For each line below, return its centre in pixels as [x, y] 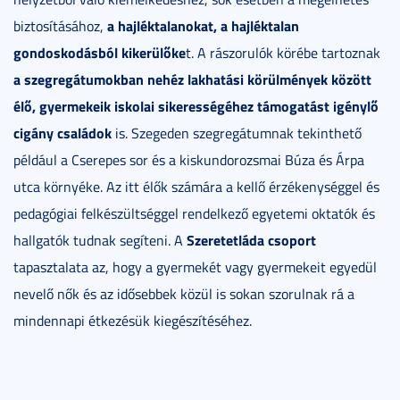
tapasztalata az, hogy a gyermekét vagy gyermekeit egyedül [195, 267]
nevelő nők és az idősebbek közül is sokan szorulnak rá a [184, 293]
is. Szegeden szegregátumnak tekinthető [237, 133]
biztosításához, [60, 25]
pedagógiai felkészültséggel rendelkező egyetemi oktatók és [194, 213]
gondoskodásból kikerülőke [100, 52]
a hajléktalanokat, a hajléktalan [203, 25]
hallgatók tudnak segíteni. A [100, 240]
